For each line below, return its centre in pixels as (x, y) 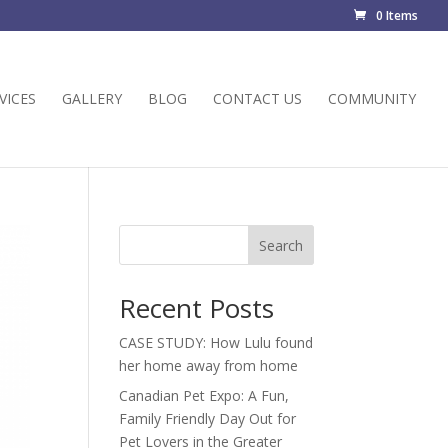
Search (280, 245)
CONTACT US (257, 98)
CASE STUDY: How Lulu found (216, 342)
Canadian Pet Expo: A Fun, (204, 395)
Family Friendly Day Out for (208, 418)
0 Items (397, 15)
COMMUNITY (372, 98)
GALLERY (92, 98)
